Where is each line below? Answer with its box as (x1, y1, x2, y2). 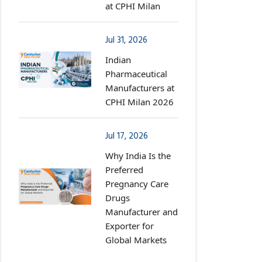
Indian (105, 53, 131, 65)
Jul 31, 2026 (105, 33, 147, 47)
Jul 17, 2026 (105, 129, 148, 143)
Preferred (105, 163, 143, 175)
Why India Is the (105, 149, 171, 161)
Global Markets (105, 233, 167, 246)
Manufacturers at (105, 81, 174, 94)
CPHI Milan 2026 (105, 95, 174, 108)
